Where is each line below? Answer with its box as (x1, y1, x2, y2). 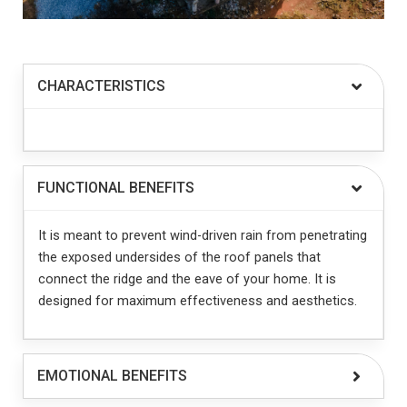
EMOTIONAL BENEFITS (37, 367, 187, 385)
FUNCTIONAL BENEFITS (37, 178, 194, 196)
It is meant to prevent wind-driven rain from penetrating (38, 226, 367, 243)
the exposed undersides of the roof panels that (38, 248, 321, 265)
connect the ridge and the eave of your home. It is (38, 270, 336, 287)
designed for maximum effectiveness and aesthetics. (38, 292, 357, 309)
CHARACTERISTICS (37, 77, 165, 95)
